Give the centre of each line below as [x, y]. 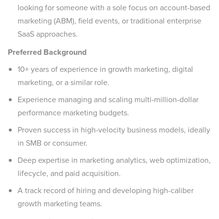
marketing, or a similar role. [64, 82]
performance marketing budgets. [73, 113]
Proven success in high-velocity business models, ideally [114, 130]
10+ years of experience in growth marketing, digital [105, 69]
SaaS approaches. [48, 34]
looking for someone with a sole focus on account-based [114, 8]
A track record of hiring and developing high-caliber [106, 190]
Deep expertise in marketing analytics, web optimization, [114, 160]
